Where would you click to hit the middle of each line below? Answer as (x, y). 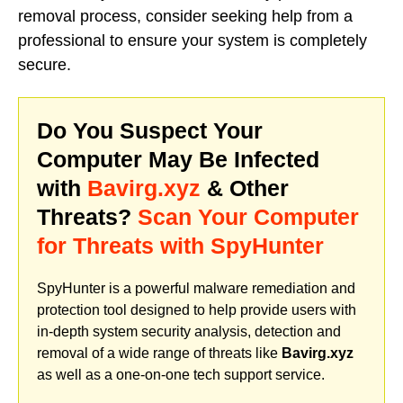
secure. (45, 65)
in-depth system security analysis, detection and (189, 331)
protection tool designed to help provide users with (197, 309)
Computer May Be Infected (178, 159)
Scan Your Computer (248, 216)
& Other (245, 188)
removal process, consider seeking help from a (185, 17)
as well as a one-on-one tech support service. (181, 374)
